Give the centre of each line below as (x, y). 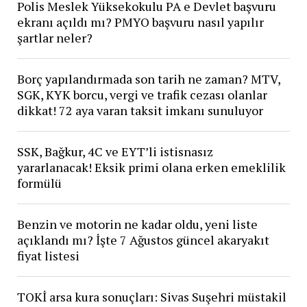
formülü (39, 183)
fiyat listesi (48, 256)
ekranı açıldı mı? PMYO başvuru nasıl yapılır (140, 22)
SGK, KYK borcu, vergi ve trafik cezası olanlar (142, 95)
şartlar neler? (54, 38)
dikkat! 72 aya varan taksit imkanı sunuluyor (140, 111)
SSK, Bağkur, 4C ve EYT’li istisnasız (115, 152)
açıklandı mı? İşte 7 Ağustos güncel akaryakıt (143, 240)
